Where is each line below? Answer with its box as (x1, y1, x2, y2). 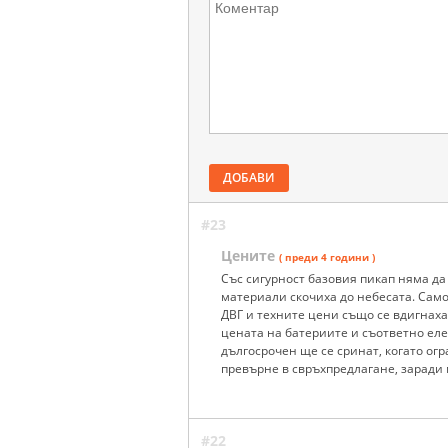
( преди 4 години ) (279, 249, 375, 264)
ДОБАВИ (223, 168, 275, 186)
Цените (221, 245, 275, 265)
